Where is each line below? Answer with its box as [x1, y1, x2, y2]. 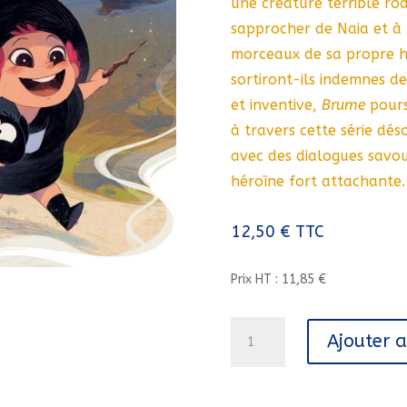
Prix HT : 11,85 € [230, 272, 326, 288]
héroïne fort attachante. [230, 173, 405, 191]
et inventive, [230, 96, 317, 114]
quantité [229, 318, 282, 334]
